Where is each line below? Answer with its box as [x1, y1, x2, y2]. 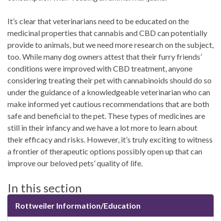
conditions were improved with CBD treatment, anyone [7, 64, 192, 74]
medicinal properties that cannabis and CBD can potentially [7, 28, 207, 38]
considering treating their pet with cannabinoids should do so [7, 75, 212, 85]
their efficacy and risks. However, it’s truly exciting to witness [7, 135, 213, 145]
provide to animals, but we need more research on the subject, [7, 40, 214, 50]
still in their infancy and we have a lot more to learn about [7, 123, 197, 133]
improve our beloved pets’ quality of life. [7, 158, 143, 168]
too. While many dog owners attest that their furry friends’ [7, 52, 202, 62]
